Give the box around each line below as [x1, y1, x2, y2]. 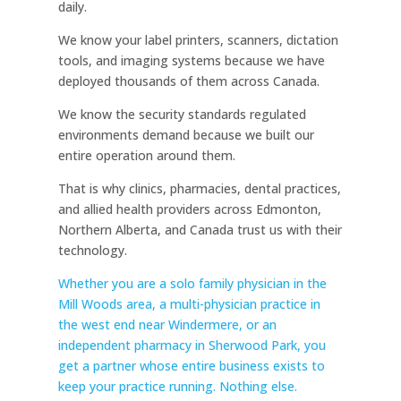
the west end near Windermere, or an [57, 316, 277, 334]
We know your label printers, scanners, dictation [57, 31, 338, 49]
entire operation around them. [57, 147, 235, 165]
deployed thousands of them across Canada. [57, 73, 320, 90]
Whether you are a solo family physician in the [57, 275, 327, 293]
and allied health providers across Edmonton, [57, 200, 321, 218]
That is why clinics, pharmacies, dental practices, [57, 180, 341, 198]
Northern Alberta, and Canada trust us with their [57, 221, 342, 239]
